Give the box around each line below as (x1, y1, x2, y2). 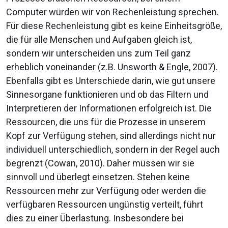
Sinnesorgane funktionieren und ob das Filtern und (6, 89, 209, 100)
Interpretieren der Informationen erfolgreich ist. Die (6, 103, 212, 114)
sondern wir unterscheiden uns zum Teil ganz (6, 48, 191, 59)
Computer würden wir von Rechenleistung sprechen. (6, 7, 219, 18)
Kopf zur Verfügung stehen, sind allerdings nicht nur (6, 130, 216, 141)
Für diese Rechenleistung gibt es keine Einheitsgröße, (6, 20, 222, 32)
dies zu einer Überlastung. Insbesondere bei (6, 213, 184, 224)
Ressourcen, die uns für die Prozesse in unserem (6, 117, 206, 128)
